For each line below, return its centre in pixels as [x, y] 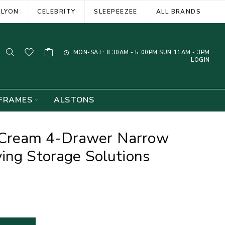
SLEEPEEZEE [116, 11]
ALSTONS [74, 100]
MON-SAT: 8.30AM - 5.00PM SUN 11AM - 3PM [141, 52]
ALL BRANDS [179, 11]
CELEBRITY [57, 11]
